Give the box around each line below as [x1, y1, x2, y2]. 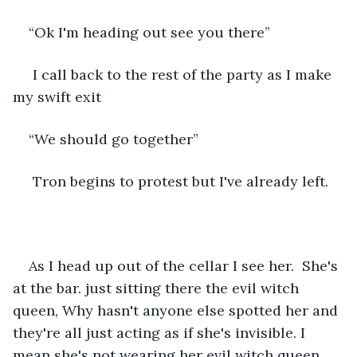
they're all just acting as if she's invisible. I [13, 323, 309, 342]
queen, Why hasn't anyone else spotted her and [13, 300, 342, 320]
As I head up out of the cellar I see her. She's [29, 256, 342, 275]
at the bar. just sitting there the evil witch [13, 278, 303, 297]
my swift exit [13, 87, 101, 106]
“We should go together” [29, 129, 198, 148]
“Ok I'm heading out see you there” [29, 22, 270, 41]
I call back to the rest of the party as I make [29, 65, 335, 84]
